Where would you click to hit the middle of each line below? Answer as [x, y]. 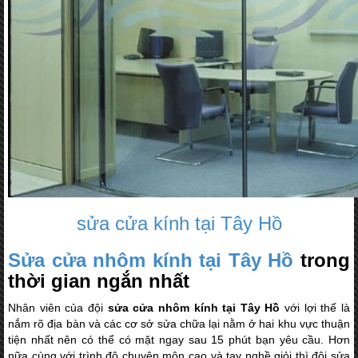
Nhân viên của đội [58, 307]
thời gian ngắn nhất [99, 280]
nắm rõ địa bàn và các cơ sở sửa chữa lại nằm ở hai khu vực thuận [179, 323]
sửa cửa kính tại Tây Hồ [179, 223]
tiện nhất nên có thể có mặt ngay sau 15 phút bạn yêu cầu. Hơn [179, 339]
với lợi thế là [315, 307]
